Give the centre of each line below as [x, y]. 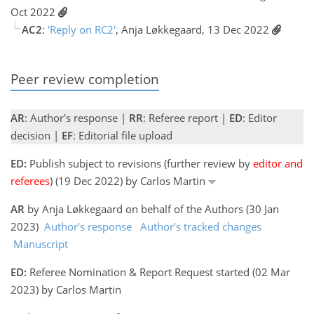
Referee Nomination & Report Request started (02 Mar [158, 272]
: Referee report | [186, 118]
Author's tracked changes [201, 226]
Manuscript [41, 244]
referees [30, 181]
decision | [36, 135]
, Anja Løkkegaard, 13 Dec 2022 [194, 29]
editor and [278, 163]
